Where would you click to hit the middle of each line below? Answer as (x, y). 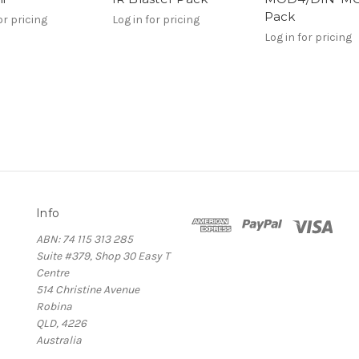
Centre (52, 272)
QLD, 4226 (61, 323)
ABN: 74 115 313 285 (85, 239)
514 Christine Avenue (88, 289)
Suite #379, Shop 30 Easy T (103, 256)
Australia (59, 340)
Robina (54, 306)
